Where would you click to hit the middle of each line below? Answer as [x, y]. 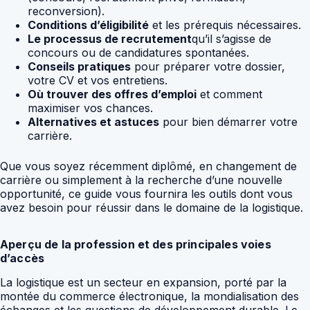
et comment [229, 94]
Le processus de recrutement [110, 39]
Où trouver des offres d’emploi [112, 94]
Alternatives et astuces [93, 122]
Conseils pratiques [79, 66]
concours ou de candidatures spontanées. [138, 53]
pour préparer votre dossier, [208, 66]
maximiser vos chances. [90, 108]
